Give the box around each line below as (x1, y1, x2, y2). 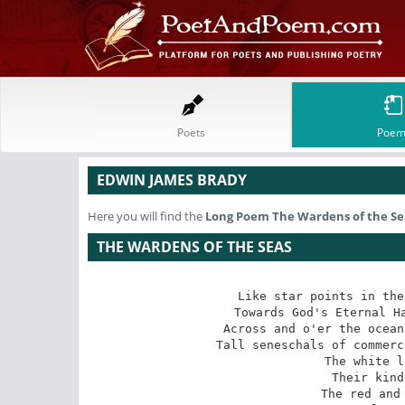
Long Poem (205, 208, 272, 224)
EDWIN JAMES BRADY (97, 170, 247, 190)
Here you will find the (88, 208, 205, 224)
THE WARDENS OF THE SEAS (97, 237, 292, 257)
